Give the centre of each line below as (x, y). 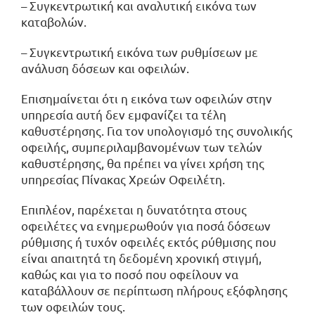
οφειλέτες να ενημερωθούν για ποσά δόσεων (146, 225)
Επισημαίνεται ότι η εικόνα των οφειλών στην (147, 98)
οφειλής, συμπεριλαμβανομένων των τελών (142, 146)
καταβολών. (54, 21)
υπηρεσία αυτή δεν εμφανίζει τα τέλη (124, 114)
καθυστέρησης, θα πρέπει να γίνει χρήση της (143, 162)
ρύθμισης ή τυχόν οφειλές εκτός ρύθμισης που (149, 241)
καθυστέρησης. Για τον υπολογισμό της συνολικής (157, 130)
